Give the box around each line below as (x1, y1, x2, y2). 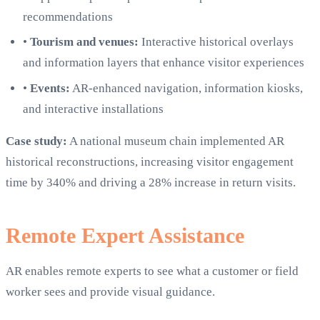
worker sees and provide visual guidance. (6, 284, 215, 299)
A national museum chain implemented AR (67, 134, 284, 148)
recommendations (23, 9, 113, 24)
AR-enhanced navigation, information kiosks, (70, 81, 303, 95)
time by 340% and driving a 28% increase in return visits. (6, 175, 296, 189)
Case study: (6, 134, 67, 148)
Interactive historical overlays (139, 35, 294, 49)
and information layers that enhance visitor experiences (23, 56, 304, 70)
